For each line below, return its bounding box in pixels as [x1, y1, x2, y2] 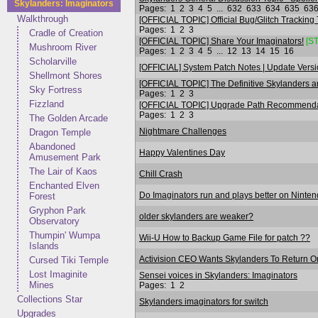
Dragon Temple [29, 127, 91, 138]
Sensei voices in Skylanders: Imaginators [139, 270, 297, 280]
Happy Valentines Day [139, 147, 225, 158]
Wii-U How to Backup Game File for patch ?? [139, 232, 310, 243]
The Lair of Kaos [29, 166, 97, 177]
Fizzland [29, 99, 64, 109]
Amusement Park [29, 152, 101, 163]
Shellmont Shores [29, 70, 102, 81]
